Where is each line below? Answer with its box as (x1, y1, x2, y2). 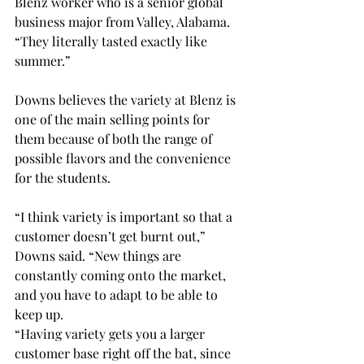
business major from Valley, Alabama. (15, 13, 233, 30)
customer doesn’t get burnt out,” (15, 227, 209, 245)
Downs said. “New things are (15, 247, 184, 264)
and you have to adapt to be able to (15, 286, 221, 303)
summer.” (15, 52, 74, 69)
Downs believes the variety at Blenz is (15, 91, 239, 108)
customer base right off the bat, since (15, 344, 234, 362)
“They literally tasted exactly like (15, 32, 210, 50)
